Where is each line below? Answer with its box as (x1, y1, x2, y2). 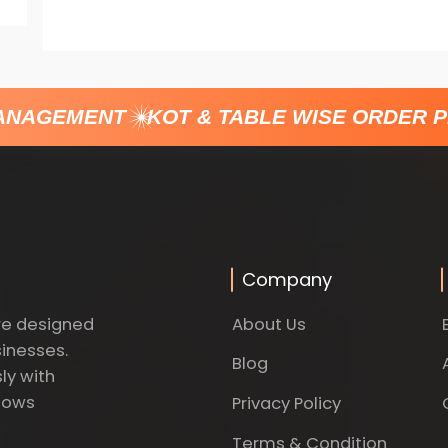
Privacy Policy (232, 392, 341, 416)
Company (242, 267, 332, 293)
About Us (232, 312, 306, 336)
